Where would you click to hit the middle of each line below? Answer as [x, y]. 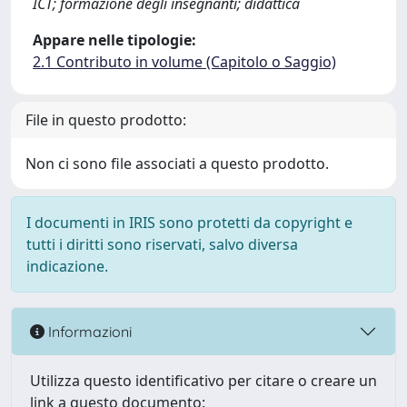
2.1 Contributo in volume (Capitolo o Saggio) [184, 62]
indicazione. [67, 266]
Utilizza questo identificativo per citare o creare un [203, 381]
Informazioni [88, 331]
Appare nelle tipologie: [114, 40]
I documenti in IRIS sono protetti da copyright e [189, 223]
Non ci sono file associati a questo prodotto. [177, 164]
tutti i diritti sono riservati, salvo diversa [162, 244]
